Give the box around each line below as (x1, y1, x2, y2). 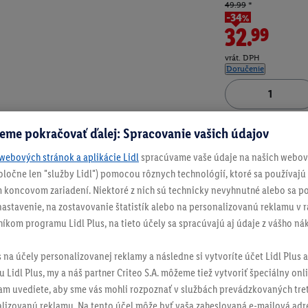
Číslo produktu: (224, 116, 287, 127)
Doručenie (225, 64, 264, 74)
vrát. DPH (224, 53, 260, 63)
